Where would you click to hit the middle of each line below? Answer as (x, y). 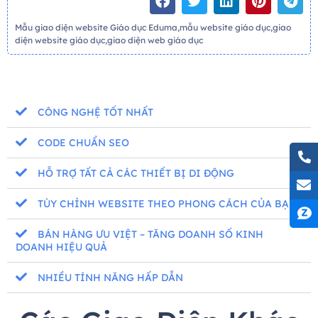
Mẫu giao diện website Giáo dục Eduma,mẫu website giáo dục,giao (153, 28)
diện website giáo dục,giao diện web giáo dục (109, 40)
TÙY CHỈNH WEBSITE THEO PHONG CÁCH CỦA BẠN (167, 204)
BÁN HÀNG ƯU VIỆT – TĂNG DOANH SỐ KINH (150, 235)
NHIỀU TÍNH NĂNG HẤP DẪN (110, 278)
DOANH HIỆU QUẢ (61, 247)
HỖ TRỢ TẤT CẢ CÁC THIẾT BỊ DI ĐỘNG (136, 174)
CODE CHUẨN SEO (83, 143)
